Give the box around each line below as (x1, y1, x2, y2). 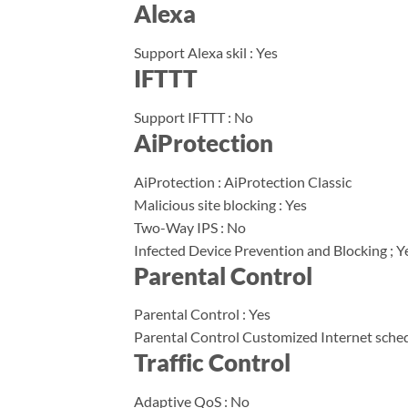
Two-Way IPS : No (134, 218, 246, 236)
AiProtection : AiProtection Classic (134, 172, 352, 190)
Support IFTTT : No (134, 107, 253, 126)
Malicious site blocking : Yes (134, 195, 307, 213)
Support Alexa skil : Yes (134, 43, 278, 61)
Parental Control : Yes (134, 305, 270, 323)
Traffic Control (134, 349, 291, 377)
